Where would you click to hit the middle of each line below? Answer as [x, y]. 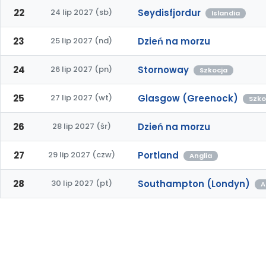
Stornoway [163, 70]
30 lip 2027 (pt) [81, 183]
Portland [158, 155]
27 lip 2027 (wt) [81, 98]
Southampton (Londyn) [194, 184]
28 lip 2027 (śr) [81, 126]
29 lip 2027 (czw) [81, 155]
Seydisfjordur [169, 13]
